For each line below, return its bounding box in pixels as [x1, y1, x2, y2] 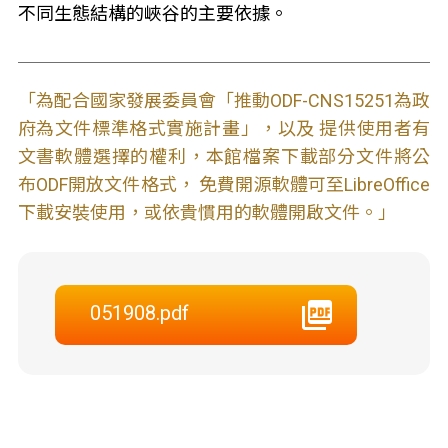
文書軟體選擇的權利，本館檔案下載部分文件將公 [17, 146, 431, 167]
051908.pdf [89, 301, 189, 325]
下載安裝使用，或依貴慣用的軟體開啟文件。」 [17, 202, 396, 223]
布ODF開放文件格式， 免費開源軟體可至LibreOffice [17, 174, 431, 195]
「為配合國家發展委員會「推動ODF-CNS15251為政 [17, 90, 431, 111]
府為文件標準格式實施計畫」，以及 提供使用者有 [17, 118, 431, 139]
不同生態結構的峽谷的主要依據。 [17, 3, 288, 24]
